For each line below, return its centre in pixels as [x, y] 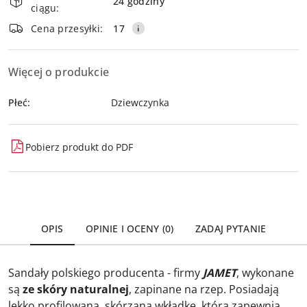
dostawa [36, 20]
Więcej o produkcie [59, 72]
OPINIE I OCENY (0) [130, 229]
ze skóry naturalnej [76, 290]
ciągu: [45, 8]
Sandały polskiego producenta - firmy [106, 273]
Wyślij [153, 15]
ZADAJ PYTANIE [231, 229]
